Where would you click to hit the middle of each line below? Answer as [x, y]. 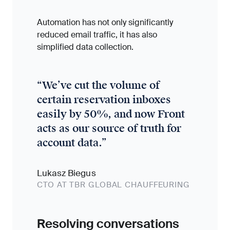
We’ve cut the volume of [101, 85]
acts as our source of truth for [109, 128]
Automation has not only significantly [105, 22]
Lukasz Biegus [66, 173]
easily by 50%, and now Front [111, 114]
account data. [69, 143]
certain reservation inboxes [104, 100]
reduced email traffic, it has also [97, 35]
